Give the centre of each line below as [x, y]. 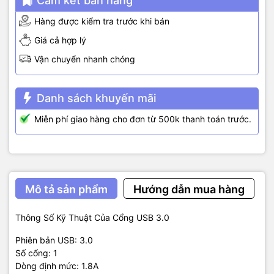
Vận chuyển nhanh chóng [85, 59]
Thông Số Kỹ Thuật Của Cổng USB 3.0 [94, 217]
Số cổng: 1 [36, 253]
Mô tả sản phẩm [66, 189]
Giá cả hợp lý [60, 40]
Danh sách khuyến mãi [96, 98]
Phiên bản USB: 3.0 [54, 240]
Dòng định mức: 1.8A [57, 265]
